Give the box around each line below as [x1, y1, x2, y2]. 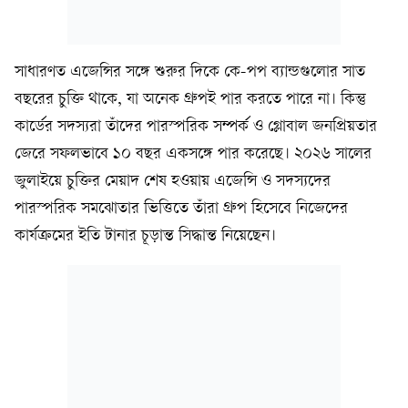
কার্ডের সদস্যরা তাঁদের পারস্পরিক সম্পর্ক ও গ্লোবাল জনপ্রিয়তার [15, 118, 377, 136]
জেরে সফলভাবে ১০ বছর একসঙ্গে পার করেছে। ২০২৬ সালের [15, 146, 372, 163]
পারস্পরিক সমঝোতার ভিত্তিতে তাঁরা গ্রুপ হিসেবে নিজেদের [15, 200, 348, 218]
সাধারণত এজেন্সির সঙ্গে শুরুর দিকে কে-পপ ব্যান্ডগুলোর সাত [15, 64, 365, 81]
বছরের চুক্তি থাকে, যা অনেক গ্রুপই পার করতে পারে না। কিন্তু [15, 91, 366, 108]
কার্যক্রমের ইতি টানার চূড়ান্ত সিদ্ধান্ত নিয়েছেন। [15, 228, 276, 245]
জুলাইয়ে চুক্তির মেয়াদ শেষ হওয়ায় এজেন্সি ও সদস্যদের [15, 173, 331, 190]
